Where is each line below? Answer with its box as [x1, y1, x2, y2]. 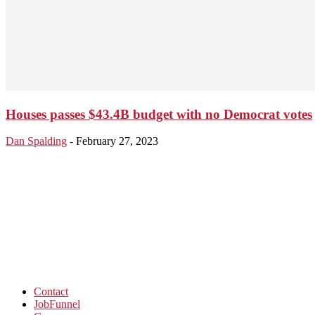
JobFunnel [34, 298, 80, 311]
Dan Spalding [6, 135, 67, 148]
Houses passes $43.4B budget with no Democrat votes [6, 106, 312, 122]
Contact [34, 285, 68, 298]
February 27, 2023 [76, 135, 158, 148]
